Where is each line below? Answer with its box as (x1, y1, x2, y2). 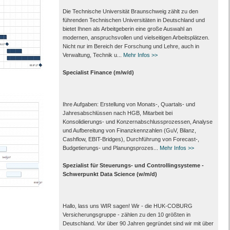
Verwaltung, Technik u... (62, 52, 123, 58)
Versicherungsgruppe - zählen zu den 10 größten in (62, 212, 190, 218)
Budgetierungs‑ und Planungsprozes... (62, 145, 160, 151)
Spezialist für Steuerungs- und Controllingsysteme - (62, 162, 204, 168)
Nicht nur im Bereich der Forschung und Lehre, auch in (62, 43, 199, 49)
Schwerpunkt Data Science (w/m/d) (62, 171, 157, 177)
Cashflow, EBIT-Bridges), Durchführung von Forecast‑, (62, 136, 199, 142)
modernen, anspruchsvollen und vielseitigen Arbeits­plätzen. (62, 34, 209, 41)
